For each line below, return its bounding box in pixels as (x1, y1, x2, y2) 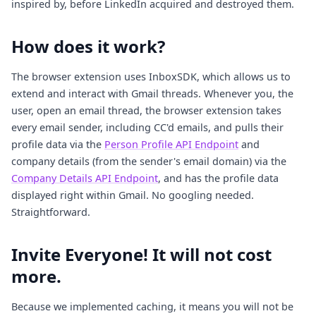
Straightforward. (11, 205, 90, 219)
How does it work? (11, 35, 165, 59)
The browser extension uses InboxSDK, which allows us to (11, 70, 291, 84)
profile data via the (11, 138, 104, 152)
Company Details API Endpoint (11, 171, 158, 186)
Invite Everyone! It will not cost (11, 243, 272, 267)
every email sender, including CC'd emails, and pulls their (11, 121, 284, 135)
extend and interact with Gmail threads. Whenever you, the (11, 87, 293, 101)
